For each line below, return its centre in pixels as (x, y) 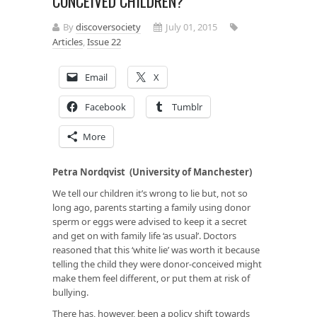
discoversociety (108, 27)
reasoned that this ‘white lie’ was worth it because (156, 249)
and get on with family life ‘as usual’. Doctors (144, 235)
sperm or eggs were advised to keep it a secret (150, 221)
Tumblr (187, 106)
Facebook (105, 106)
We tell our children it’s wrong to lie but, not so (150, 193)
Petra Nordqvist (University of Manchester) (152, 172)
